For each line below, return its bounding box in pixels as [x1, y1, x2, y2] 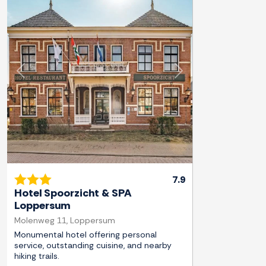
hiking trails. [14, 251, 59, 262]
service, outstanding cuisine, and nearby [14, 240, 172, 251]
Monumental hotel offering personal [14, 229, 157, 240]
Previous [20, 70, 56, 83]
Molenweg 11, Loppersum [14, 215, 115, 226]
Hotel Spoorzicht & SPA [14, 186, 131, 201]
